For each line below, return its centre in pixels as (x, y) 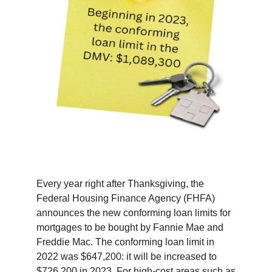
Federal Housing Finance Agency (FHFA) (125, 199)
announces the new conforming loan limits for (133, 213)
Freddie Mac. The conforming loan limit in (125, 242)
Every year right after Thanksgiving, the (120, 184)
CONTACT (31, 42)
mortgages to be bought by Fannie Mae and (130, 228)
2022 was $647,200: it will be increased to (126, 257)
